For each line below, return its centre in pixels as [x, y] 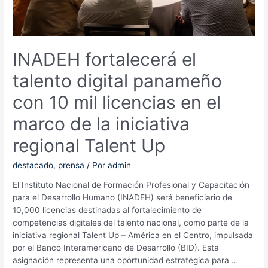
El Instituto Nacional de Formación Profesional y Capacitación [131, 185]
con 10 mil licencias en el [117, 102]
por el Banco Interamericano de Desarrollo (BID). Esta [116, 248]
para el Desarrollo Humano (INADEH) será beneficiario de [123, 198]
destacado [33, 165]
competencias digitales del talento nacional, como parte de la [131, 223]
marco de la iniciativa [101, 124]
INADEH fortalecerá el [105, 59]
